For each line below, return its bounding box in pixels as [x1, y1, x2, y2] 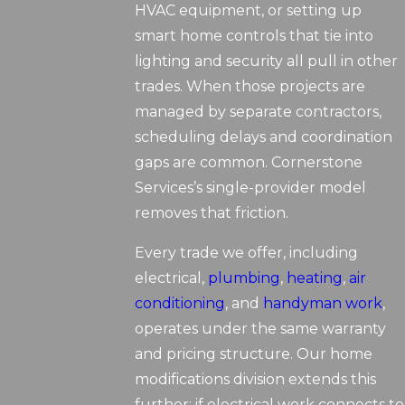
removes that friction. [135, 204, 289, 222]
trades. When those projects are [135, 78, 366, 96]
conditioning [135, 295, 226, 313]
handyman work [263, 295, 383, 313]
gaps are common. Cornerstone [135, 154, 363, 172]
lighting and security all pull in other [135, 52, 399, 71]
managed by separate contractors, [135, 103, 382, 121]
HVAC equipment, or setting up [135, 2, 363, 20]
